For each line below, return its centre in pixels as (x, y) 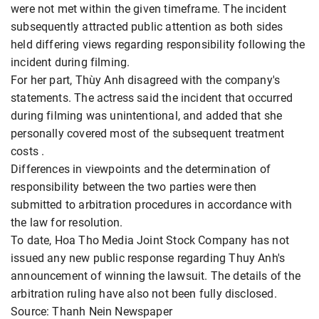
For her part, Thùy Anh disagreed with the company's (146, 80)
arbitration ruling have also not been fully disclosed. (144, 293)
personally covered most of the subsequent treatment (148, 133)
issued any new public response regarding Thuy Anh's (148, 258)
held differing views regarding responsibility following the (158, 44)
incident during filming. (70, 62)
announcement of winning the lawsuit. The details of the (156, 276)
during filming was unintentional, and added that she (147, 115)
